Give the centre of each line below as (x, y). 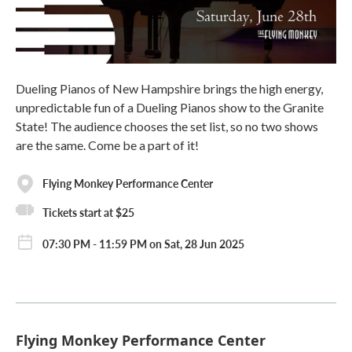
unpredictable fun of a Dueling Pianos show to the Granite (170, 107)
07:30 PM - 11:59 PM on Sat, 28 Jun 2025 (143, 243)
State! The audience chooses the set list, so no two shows (167, 126)
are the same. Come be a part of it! (107, 145)
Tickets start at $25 (88, 213)
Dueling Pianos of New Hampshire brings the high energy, (169, 88)
